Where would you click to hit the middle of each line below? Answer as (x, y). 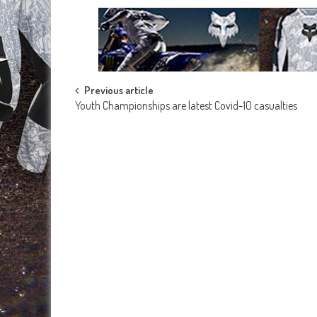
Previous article (119, 91)
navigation (115, 124)
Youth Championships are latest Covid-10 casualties (186, 106)
